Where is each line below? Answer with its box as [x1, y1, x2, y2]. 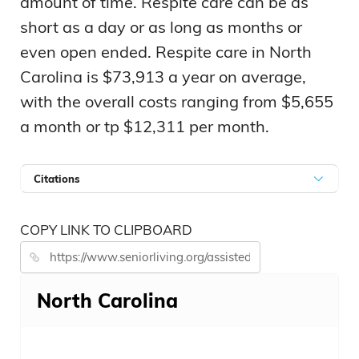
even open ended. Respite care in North [20, 42, 312, 63]
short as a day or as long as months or [20, 17, 302, 38]
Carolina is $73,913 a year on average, [20, 67, 306, 87]
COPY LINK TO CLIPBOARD [20, 221, 192, 239]
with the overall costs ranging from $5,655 [20, 91, 333, 112]
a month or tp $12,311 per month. [20, 116, 269, 137]
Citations [34, 172, 80, 186]
